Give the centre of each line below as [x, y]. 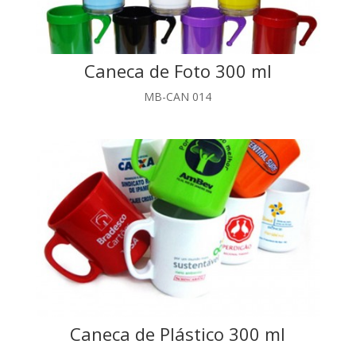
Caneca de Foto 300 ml [178, 71]
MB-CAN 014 [178, 97]
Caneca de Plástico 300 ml [178, 333]
